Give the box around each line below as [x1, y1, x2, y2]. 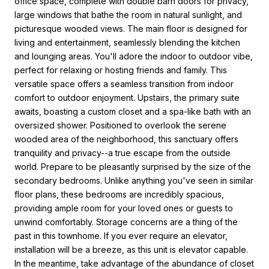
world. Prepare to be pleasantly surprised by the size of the [14, 161, 251, 172]
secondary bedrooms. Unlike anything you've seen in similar [14, 175, 253, 186]
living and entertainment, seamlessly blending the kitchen [14, 37, 240, 47]
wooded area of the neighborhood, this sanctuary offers [14, 133, 238, 144]
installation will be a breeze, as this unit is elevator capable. [14, 244, 248, 255]
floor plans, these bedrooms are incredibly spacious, [14, 189, 224, 199]
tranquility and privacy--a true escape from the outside [14, 147, 231, 158]
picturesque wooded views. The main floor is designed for [14, 23, 247, 34]
